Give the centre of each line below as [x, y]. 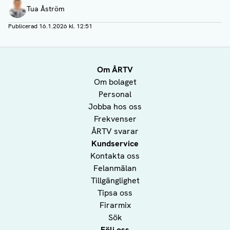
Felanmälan [115, 168]
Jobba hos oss [115, 107]
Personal [115, 94]
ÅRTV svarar [115, 131]
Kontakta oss [115, 156]
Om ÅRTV [115, 70]
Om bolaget [115, 82]
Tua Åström [46, 9]
